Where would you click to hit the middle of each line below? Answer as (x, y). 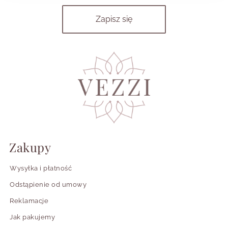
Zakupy (30, 147)
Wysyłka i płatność (41, 168)
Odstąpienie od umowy (48, 184)
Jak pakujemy (32, 217)
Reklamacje (29, 201)
